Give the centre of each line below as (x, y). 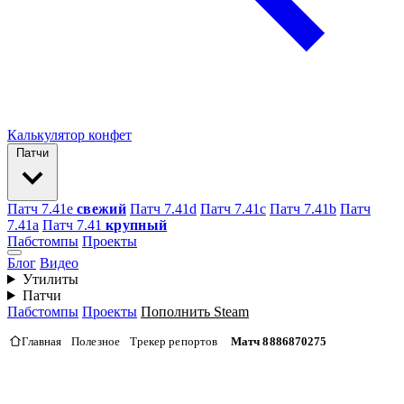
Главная (41, 341)
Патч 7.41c (233, 209)
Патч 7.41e (42, 209)
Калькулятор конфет (69, 135)
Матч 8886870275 (279, 341)
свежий (101, 209)
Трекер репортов (173, 341)
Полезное (96, 341)
